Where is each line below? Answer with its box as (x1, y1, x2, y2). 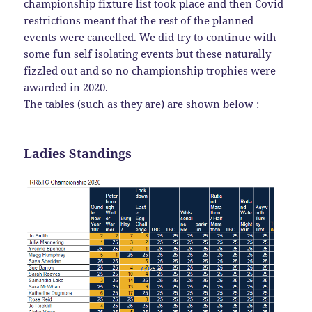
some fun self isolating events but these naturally (24, 47, 272, 61)
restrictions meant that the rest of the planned (24, 13, 254, 28)
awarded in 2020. (24, 80, 109, 95)
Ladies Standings (24, 145, 132, 162)
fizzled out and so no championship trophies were (24, 63, 276, 78)
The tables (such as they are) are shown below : (24, 97, 260, 111)
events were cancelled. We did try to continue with (24, 30, 277, 45)
